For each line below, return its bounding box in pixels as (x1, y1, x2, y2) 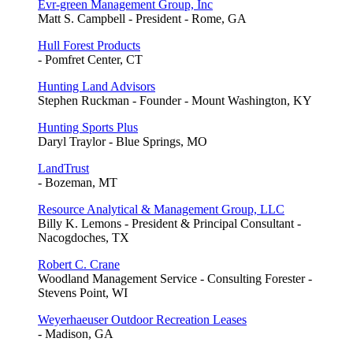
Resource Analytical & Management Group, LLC (38, 203, 284, 217)
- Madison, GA (38, 327, 113, 341)
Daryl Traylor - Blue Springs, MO (38, 135, 207, 149)
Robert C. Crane (38, 258, 120, 272)
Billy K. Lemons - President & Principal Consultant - (38, 217, 301, 231)
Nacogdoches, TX (38, 231, 129, 245)
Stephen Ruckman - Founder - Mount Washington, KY (38, 94, 312, 108)
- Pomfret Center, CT (38, 53, 143, 67)
